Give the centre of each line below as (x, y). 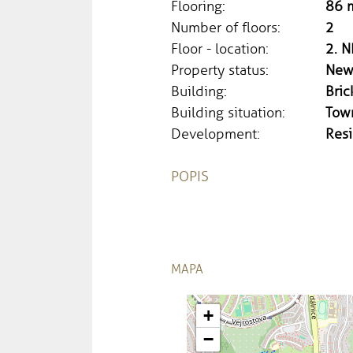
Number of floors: (226, 27)
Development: (216, 134)
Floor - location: (220, 48)
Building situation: (228, 112)
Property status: (220, 70)
